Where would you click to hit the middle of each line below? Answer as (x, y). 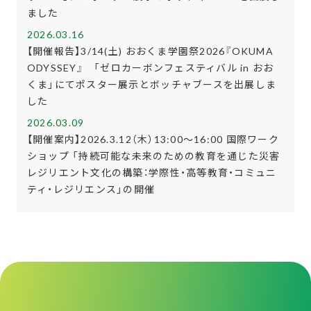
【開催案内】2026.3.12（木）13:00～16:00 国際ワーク (153, 139)
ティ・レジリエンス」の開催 (91, 189)
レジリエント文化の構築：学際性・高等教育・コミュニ (152, 172)
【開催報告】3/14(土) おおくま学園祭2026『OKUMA (150, 51)
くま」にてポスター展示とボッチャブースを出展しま (152, 84)
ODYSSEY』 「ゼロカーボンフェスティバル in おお (150, 67)
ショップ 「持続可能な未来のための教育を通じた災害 (153, 155)
